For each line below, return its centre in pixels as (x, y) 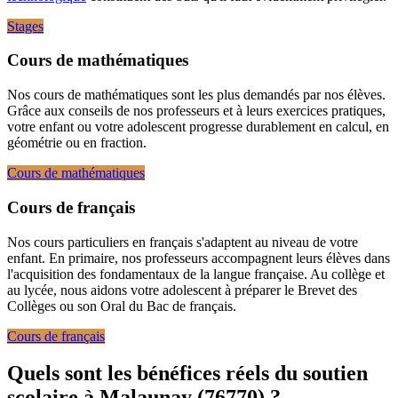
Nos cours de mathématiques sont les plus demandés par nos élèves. (196, 95)
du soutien (321, 374)
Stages (25, 26)
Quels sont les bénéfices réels (141, 374)
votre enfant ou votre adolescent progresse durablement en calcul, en (198, 127)
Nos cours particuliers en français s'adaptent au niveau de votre (183, 242)
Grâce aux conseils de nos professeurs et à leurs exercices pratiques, (196, 111)
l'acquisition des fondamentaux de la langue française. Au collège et (196, 274)
